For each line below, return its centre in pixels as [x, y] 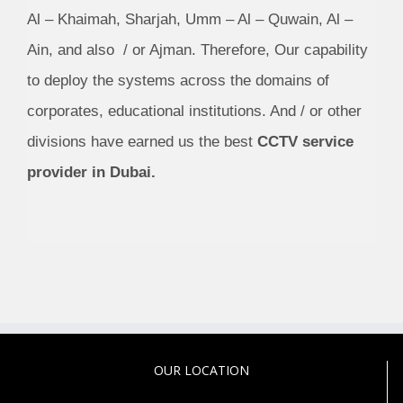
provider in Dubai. [91, 173]
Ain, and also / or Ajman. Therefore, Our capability [197, 50]
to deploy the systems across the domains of [178, 81]
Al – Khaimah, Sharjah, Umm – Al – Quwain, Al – [190, 20]
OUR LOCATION [201, 371]
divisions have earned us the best [142, 142]
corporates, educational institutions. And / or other [194, 112]
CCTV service [305, 142]
